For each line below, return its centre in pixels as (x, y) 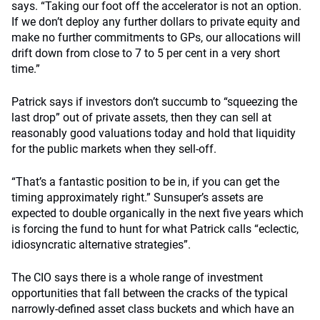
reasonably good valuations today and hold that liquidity (154, 133)
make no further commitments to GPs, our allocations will (156, 37)
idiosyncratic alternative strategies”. (101, 245)
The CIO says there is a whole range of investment (137, 277)
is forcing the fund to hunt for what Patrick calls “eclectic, (155, 229)
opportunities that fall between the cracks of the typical (150, 293)
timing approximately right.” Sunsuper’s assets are (137, 197)
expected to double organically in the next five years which (157, 213)
